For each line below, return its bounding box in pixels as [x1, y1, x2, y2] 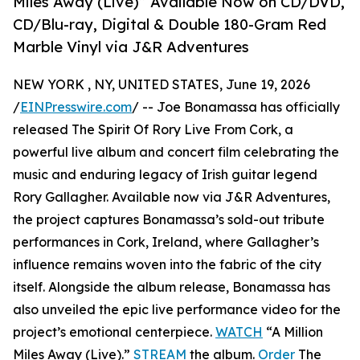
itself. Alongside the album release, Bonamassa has [13, 279, 330, 296]
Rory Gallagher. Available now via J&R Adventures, [13, 189, 330, 206]
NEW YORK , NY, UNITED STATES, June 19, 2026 [13, 76, 310, 93]
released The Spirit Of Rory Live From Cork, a [13, 121, 293, 138]
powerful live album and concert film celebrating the [13, 144, 339, 161]
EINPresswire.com [20, 99, 132, 116]
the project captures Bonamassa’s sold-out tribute [13, 211, 325, 228]
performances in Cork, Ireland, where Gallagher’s [13, 234, 319, 251]
